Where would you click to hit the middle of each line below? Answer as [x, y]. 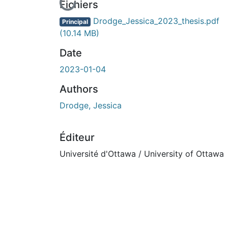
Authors [79, 89]
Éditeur [77, 137]
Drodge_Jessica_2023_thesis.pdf [155, 21]
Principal [75, 21]
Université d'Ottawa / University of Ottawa [142, 153]
